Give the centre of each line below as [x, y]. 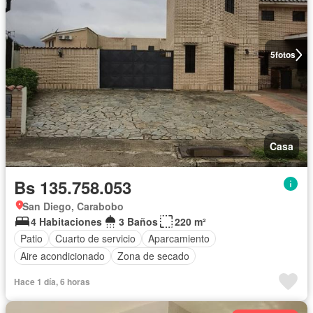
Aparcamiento [179, 238]
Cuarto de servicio [95, 238]
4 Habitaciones [66, 221]
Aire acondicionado [63, 256]
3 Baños [138, 221]
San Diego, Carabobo [73, 206]
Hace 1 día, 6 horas [52, 281]
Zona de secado [153, 256]
